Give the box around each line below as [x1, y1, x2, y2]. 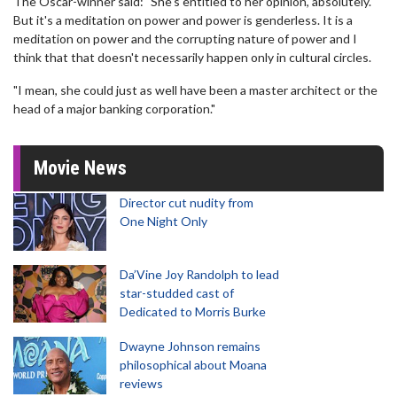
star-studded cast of [120, 285, 234, 300]
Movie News [34, 157, 127, 179]
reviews [120, 376, 163, 391]
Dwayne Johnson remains [120, 339, 261, 354]
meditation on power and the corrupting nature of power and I [13, 31, 357, 46]
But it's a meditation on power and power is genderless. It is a [13, 12, 353, 27]
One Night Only [120, 214, 207, 229]
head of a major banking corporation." [13, 101, 215, 116]
